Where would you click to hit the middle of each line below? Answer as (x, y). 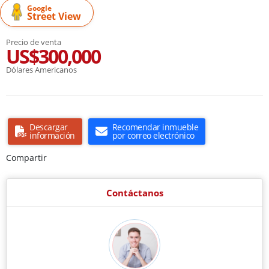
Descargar (49, 127)
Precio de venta (34, 42)
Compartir (26, 157)
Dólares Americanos (41, 69)
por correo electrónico (153, 135)
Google (39, 8)
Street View (54, 16)
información (52, 135)
